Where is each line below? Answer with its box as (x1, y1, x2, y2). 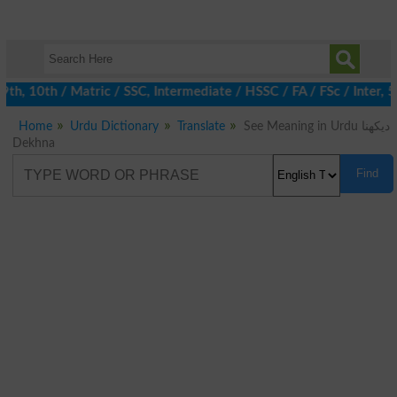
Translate (177, 120, 226, 133)
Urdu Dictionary (70, 120, 160, 133)
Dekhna (12, 136, 55, 150)
